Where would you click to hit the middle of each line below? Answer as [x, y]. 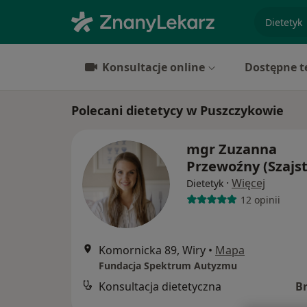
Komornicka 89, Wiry [152, 250]
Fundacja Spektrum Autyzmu [168, 266]
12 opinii [260, 199]
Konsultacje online [153, 67]
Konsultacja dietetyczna [160, 286]
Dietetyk [205, 183]
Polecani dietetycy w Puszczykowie [177, 110]
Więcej [248, 183]
